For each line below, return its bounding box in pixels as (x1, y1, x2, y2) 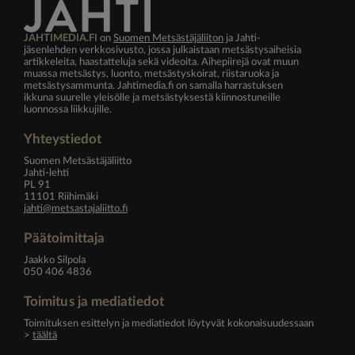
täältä (32, 330, 57, 340)
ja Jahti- (223, 32, 261, 43)
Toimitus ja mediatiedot (24, 294, 164, 308)
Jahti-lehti (24, 167, 69, 177)
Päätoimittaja (24, 231, 105, 245)
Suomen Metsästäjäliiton (113, 32, 223, 43)
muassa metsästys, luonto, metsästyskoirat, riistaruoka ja (24, 68, 279, 78)
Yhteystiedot (24, 132, 101, 146)
